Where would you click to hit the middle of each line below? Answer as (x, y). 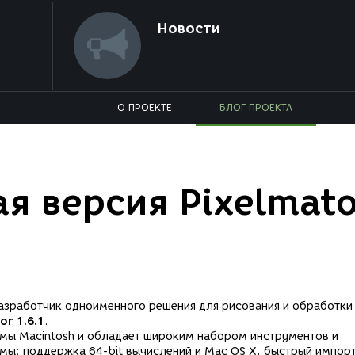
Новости (188, 29)
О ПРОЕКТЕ (145, 107)
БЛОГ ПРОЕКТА (256, 107)
